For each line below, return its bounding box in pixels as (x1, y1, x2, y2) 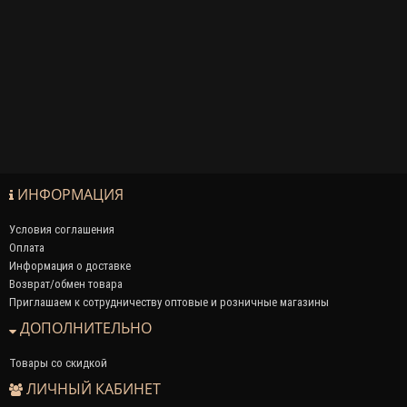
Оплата (9, 239, 45, 255)
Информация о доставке (9, 257, 131, 273)
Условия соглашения (9, 221, 114, 237)
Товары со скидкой (9, 354, 107, 371)
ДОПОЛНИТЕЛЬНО (16, 317, 152, 338)
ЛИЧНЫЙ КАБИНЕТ (23, 378, 161, 399)
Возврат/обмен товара (9, 275, 123, 292)
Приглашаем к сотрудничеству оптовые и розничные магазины (9, 293, 329, 310)
